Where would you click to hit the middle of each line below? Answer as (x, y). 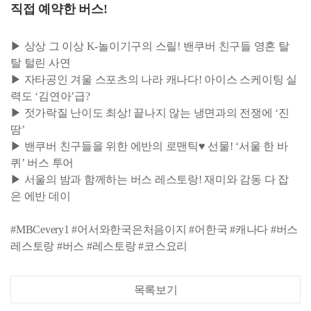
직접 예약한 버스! (59, 9)
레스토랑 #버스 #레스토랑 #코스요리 (99, 246)
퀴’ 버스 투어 (42, 163)
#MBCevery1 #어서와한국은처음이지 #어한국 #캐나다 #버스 (154, 230)
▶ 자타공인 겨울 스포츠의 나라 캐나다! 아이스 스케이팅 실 (154, 80)
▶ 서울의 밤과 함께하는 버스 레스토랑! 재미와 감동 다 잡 (150, 180)
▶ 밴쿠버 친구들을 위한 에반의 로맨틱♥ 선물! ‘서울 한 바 (149, 146)
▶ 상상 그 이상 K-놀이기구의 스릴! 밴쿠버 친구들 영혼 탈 (150, 47)
